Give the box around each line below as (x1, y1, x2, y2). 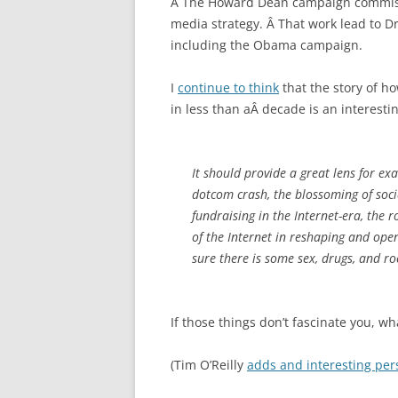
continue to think (178, 79, 279, 96)
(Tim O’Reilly (171, 356, 247, 373)
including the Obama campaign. (171, 36, 362, 53)
